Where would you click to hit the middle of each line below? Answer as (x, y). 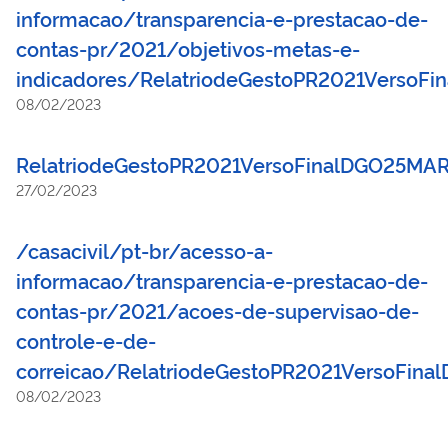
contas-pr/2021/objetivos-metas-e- (188, 47)
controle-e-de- (86, 339)
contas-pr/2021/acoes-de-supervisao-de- (217, 309)
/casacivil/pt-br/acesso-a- (144, 249)
